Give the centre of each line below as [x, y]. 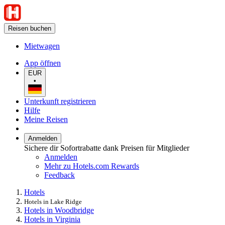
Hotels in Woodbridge [59, 210]
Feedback [60, 175]
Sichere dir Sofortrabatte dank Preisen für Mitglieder [107, 148]
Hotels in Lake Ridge [53, 201]
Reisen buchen [30, 28]
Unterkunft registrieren [60, 101]
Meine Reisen [46, 119]
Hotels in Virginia [52, 219]
